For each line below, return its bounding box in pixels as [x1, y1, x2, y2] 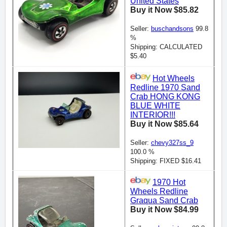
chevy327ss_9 [151, 139, 194, 146]
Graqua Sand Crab [130, 196, 198, 205]
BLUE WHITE [130, 101, 180, 110]
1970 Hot [153, 178, 185, 186]
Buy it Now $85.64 [130, 120, 199, 128]
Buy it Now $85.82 [130, 6, 199, 14]
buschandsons [151, 25, 194, 32]
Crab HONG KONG [130, 92, 200, 101]
